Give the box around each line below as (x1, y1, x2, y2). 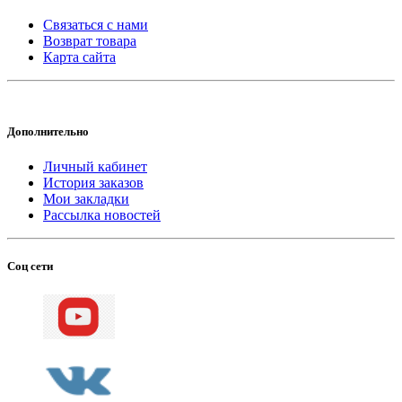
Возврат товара (43, 32, 136, 48)
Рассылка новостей (43, 207, 161, 223)
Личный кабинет (43, 159, 147, 175)
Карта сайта (43, 48, 116, 65)
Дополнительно (7, 125, 89, 139)
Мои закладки (43, 191, 129, 207)
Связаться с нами (43, 16, 148, 32)
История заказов (43, 175, 144, 191)
